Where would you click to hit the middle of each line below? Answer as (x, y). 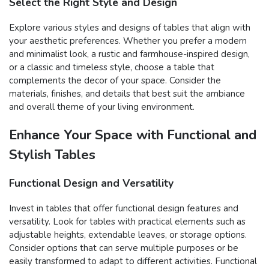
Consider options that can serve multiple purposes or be (124, 248)
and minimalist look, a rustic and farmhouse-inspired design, (129, 54)
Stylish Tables (52, 154)
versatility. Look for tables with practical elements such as (127, 221)
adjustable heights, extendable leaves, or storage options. (128, 234)
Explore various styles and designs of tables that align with (130, 27)
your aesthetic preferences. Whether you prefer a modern (128, 41)
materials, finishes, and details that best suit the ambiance (127, 93)
